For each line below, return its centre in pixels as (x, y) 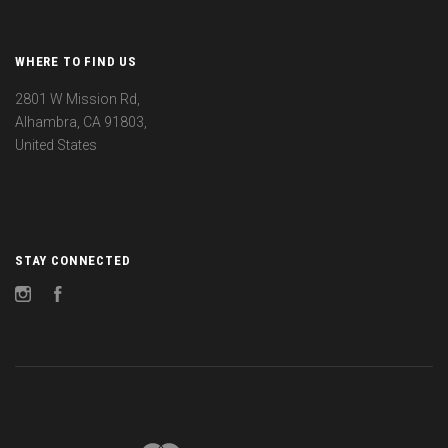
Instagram (63, 297)
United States (56, 144)
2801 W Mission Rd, (77, 98)
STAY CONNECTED (73, 260)
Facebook (94, 297)
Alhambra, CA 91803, (81, 121)
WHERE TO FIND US (76, 62)
